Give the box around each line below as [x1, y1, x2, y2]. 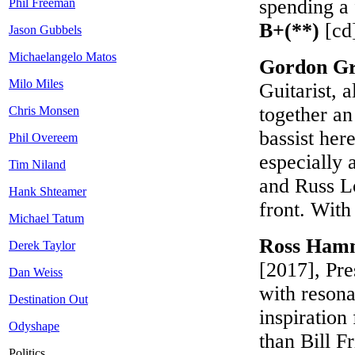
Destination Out [9, 292, 88, 307]
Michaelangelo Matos [9, 50, 116, 64]
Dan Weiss [9, 265, 63, 280]
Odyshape [9, 319, 59, 334]
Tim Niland [9, 158, 66, 172]
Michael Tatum [9, 212, 84, 226]
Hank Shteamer [9, 185, 86, 199]
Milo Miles [9, 77, 63, 91]
